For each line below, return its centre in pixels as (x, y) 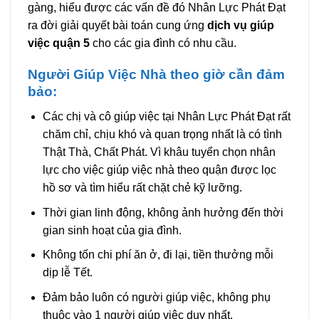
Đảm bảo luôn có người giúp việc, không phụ (156, 297)
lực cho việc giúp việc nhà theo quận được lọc (159, 169)
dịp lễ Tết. (67, 273)
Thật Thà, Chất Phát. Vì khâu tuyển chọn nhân (159, 152)
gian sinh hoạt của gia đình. (112, 230)
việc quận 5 (59, 43)
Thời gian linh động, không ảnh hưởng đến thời (163, 212)
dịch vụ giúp (241, 25)
